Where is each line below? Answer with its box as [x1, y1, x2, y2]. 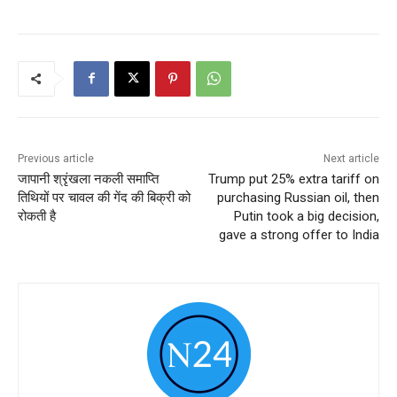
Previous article [18, 152, 94, 165]
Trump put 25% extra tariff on [207, 170, 379, 187]
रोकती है [18, 207, 56, 224]
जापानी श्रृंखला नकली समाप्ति [18, 170, 159, 187]
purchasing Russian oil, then [216, 189, 379, 206]
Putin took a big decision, [233, 207, 379, 224]
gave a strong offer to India [218, 226, 379, 243]
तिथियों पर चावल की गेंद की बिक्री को [18, 189, 191, 206]
